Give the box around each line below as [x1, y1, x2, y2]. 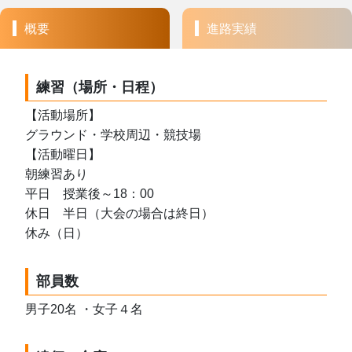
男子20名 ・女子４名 [25, 302, 143, 316]
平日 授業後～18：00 [25, 187, 154, 201]
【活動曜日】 [25, 148, 101, 162]
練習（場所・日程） [36, 79, 163, 96]
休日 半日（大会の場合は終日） [25, 207, 214, 221]
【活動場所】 [25, 108, 101, 123]
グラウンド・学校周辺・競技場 [25, 128, 201, 142]
